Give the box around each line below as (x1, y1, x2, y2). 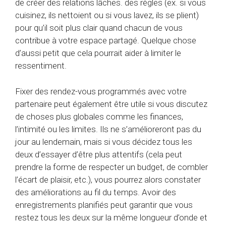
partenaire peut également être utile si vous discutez (15, 98, 207, 109)
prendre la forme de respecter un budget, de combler (15, 161, 208, 172)
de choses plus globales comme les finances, (15, 111, 183, 122)
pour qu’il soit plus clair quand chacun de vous (15, 23, 183, 33)
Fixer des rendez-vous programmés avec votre (15, 86, 187, 96)
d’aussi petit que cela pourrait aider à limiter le (15, 48, 181, 59)
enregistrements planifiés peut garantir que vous (15, 199, 193, 210)
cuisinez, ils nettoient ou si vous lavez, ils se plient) (15, 10, 199, 21)
